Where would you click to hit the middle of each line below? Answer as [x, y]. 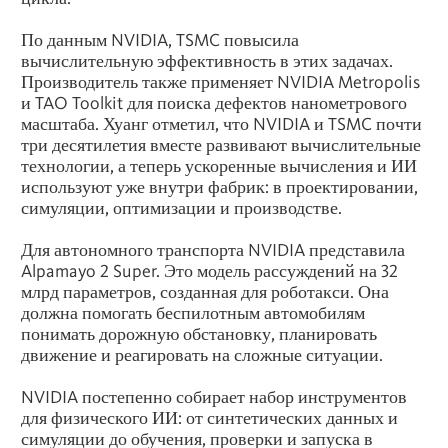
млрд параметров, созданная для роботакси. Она [205, 291]
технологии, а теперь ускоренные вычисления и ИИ [219, 165]
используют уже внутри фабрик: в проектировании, [219, 186]
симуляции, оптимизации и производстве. [181, 207]
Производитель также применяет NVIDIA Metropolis [220, 81]
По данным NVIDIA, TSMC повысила [160, 39]
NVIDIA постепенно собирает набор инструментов [214, 396]
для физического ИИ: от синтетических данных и [209, 417]
